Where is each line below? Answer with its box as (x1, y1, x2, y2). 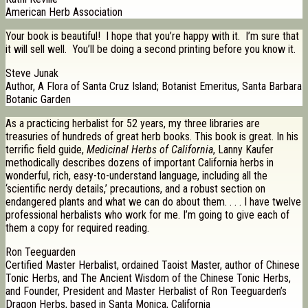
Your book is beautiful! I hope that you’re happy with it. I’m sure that (5, 30, 299, 43)
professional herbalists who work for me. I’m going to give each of (5, 208, 289, 222)
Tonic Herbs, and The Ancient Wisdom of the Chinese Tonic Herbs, (5, 272, 291, 285)
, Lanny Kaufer (213, 143, 274, 157)
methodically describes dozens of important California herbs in (5, 156, 274, 170)
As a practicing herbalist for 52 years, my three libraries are (5, 117, 260, 131)
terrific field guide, (5, 143, 87, 157)
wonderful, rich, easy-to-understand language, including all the (5, 169, 267, 183)
